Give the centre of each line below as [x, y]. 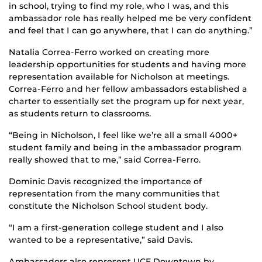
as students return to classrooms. [80, 113]
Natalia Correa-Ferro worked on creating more [109, 52]
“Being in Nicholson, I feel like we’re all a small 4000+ [123, 135]
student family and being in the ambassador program [125, 147]
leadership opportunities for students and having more [127, 64]
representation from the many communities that [114, 193]
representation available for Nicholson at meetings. [119, 76]
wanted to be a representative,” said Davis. [101, 239]
